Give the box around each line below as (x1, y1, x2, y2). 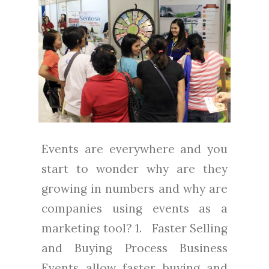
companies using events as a (41, 201, 228, 216)
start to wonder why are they (41, 161, 228, 176)
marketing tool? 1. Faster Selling (41, 220, 228, 235)
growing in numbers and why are (41, 181, 228, 196)
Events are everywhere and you (41, 141, 228, 156)
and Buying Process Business (41, 240, 228, 255)
